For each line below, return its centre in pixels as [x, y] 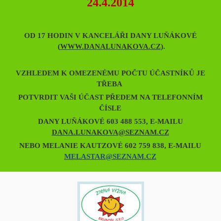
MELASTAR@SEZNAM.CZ [110, 157]
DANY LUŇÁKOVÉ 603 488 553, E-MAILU [110, 122]
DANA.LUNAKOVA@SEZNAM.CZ [110, 132]
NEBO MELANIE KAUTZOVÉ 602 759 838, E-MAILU [110, 146]
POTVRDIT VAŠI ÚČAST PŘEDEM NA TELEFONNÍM [110, 97]
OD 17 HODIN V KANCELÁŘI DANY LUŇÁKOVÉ [110, 36]
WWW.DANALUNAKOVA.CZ [110, 47]
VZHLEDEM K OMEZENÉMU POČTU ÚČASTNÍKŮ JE [110, 73]
